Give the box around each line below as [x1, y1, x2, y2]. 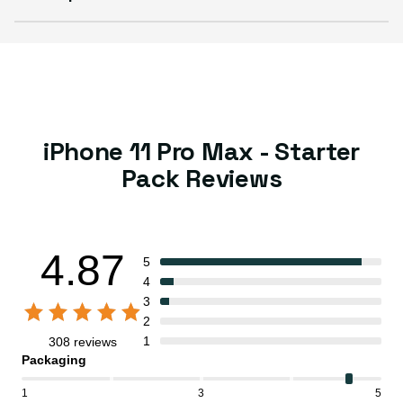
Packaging [22, 352, 86, 367]
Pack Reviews [121, 161, 282, 194]
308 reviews [48, 334, 117, 349]
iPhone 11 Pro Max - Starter [42, 134, 361, 167]
